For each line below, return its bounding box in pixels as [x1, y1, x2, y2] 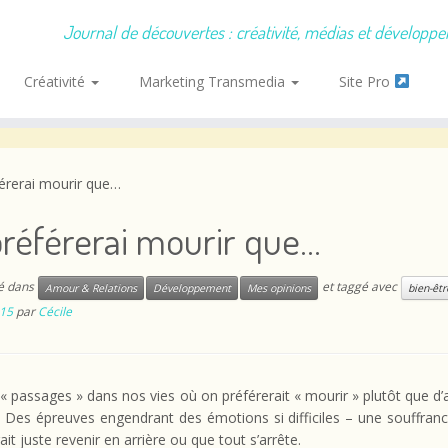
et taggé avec [319, 278, 400, 296]
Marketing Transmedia [139, 72, 290, 91]
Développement [153, 281, 231, 295]
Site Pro [339, 72, 395, 91]
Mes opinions [247, 281, 311, 295]
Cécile [38, 303, 72, 320]
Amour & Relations [45, 281, 137, 295]
